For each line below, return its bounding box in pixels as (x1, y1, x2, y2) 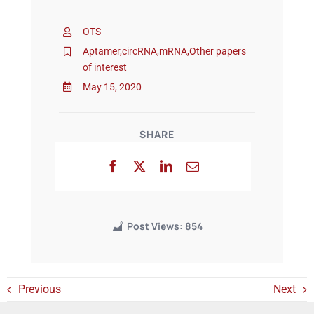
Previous (18, 282, 61, 296)
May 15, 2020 (82, 81, 142, 93)
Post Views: (127, 219, 183, 233)
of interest (82, 61, 127, 73)
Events (17, 38, 55, 52)
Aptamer (82, 45, 120, 57)
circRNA (121, 45, 157, 57)
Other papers (189, 45, 246, 57)
